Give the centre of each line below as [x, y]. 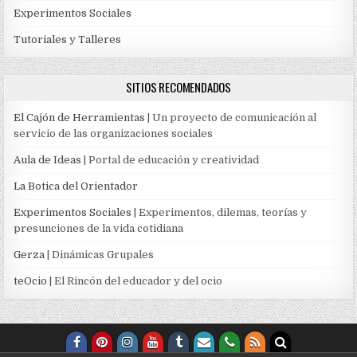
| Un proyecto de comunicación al [231, 117]
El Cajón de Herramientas [80, 117]
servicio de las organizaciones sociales [114, 133]
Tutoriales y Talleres [68, 39]
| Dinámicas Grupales [100, 254]
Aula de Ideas [48, 159]
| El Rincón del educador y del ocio [135, 280]
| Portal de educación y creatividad [171, 159]
